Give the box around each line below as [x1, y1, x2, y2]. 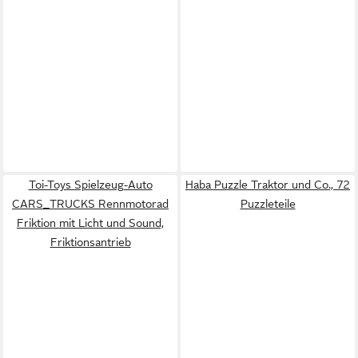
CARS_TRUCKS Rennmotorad [12, 197, 169, 210]
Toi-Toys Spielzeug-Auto [28, 178, 153, 191]
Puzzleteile [240, 197, 296, 210]
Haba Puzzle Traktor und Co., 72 [185, 178, 350, 191]
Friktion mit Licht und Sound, [17, 217, 164, 229]
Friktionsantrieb [50, 236, 131, 249]
